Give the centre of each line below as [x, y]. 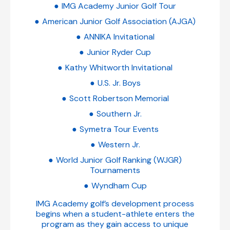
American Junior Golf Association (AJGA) [119, 22]
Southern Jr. [119, 114]
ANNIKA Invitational [119, 37]
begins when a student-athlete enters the [115, 214]
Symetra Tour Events [119, 129]
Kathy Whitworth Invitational [119, 68]
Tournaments [115, 170]
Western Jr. [119, 145]
